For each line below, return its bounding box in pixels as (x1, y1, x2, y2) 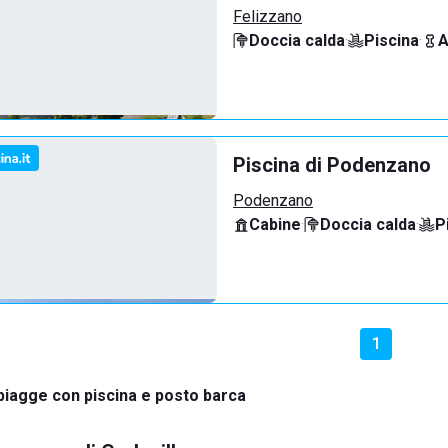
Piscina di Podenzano (233, 153, 431, 177)
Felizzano (233, 7, 302, 26)
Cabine (249, 215, 301, 234)
